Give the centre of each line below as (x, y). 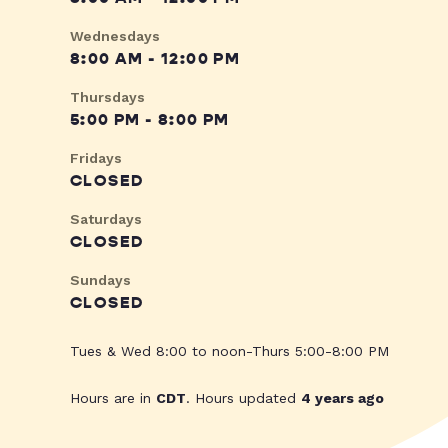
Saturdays (106, 219)
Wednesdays (115, 36)
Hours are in (113, 398)
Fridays (96, 158)
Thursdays (107, 97)
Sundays (100, 280)
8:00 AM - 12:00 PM (155, 59)
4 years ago (342, 398)
